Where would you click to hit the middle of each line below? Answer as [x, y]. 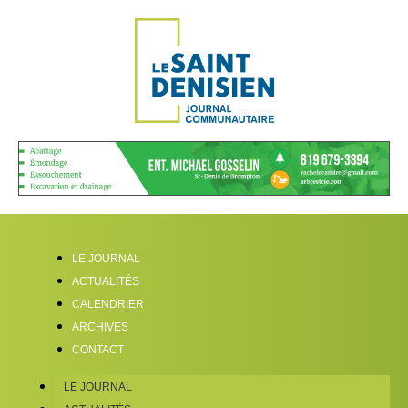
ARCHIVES [100, 327]
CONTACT [98, 350]
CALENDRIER [108, 304]
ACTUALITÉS [106, 281]
